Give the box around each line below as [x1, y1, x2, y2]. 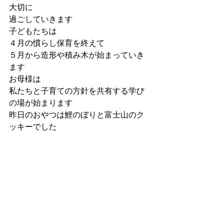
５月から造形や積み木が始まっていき [9, 49, 144, 61]
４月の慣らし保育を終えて [9, 37, 105, 49]
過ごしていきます [9, 13, 73, 25]
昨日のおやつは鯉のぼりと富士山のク [9, 109, 144, 120]
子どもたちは [9, 25, 57, 37]
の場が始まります [9, 97, 73, 109]
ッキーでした [9, 121, 57, 132]
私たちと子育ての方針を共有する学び [9, 85, 144, 97]
